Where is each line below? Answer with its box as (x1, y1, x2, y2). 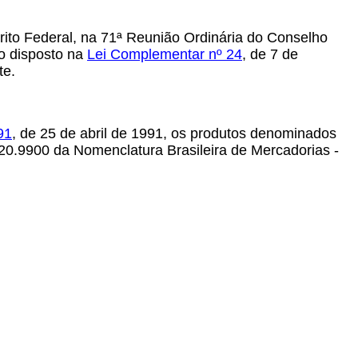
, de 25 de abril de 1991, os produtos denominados (12, 125, 336, 141)
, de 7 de (242, 46, 298, 62)
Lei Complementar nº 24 (87, 46, 242, 62)
